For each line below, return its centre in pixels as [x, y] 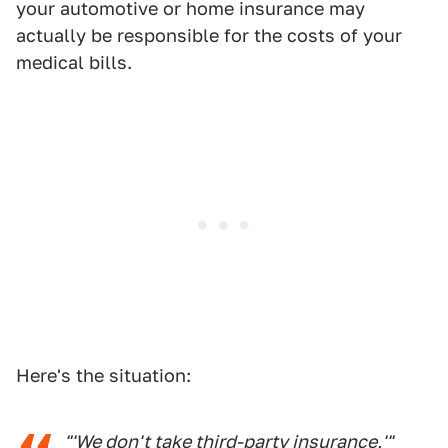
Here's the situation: [103, 376]
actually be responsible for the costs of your [209, 36]
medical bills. [74, 63]
